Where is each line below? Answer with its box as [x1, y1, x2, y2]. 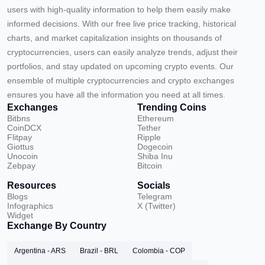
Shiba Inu [137, 151, 173, 161]
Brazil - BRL [80, 247, 118, 255]
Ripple [137, 132, 161, 142]
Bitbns [7, 114, 30, 123]
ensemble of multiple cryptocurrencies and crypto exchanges [7, 76, 234, 85]
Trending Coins [137, 102, 206, 112]
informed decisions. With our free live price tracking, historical [7, 19, 236, 28]
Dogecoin [137, 142, 173, 151]
